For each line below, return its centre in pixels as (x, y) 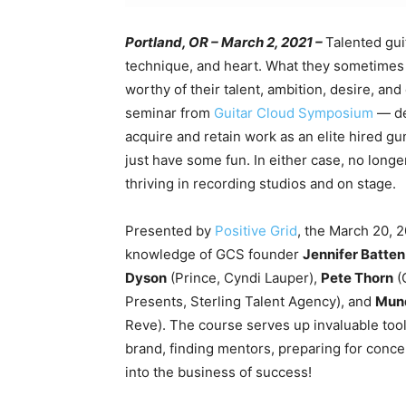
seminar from (169, 113)
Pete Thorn (357, 278)
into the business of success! (218, 372)
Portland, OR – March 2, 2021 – (224, 43)
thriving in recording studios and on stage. (261, 184)
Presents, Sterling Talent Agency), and (250, 302)
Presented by (170, 231)
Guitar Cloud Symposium (295, 113)
